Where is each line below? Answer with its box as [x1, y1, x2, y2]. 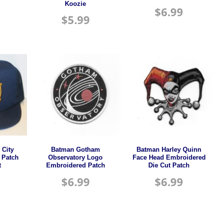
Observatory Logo [48, 154, 103, 161]
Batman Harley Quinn [137, 146, 202, 153]
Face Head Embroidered [132, 154, 206, 161]
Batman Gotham [51, 146, 100, 153]
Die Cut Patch [148, 162, 190, 169]
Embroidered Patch [46, 162, 105, 169]
